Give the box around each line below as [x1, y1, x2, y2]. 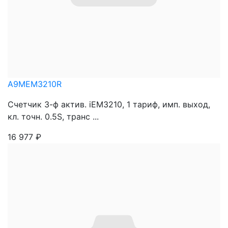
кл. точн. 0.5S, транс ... [8, 111, 99, 122]
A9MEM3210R [8, 79, 62, 89]
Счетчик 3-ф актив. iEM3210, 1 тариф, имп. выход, [8, 99, 210, 109]
